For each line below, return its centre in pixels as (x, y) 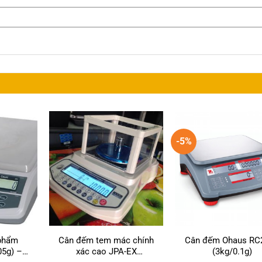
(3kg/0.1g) (232, 252)
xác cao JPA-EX (106, 252)
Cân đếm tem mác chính (106, 241)
